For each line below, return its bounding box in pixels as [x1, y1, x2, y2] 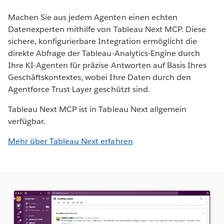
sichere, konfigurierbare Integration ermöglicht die [8, 36, 197, 47]
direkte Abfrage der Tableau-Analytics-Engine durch [8, 48, 200, 59]
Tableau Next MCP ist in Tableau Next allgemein [8, 104, 186, 115]
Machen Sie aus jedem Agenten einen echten [8, 12, 177, 23]
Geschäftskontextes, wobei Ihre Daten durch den [8, 72, 191, 83]
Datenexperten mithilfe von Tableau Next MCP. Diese [8, 24, 206, 35]
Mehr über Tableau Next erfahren [8, 136, 133, 147]
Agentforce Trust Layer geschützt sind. [8, 84, 150, 95]
